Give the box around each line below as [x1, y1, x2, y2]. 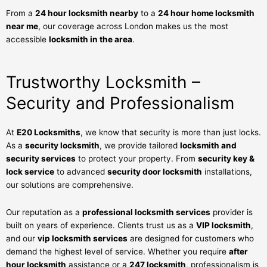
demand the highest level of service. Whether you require [6, 246, 229, 256]
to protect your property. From [76, 153, 198, 163]
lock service [6, 166, 54, 176]
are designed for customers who [128, 233, 254, 243]
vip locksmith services [38, 233, 128, 243]
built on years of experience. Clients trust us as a [6, 220, 196, 230]
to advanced [54, 166, 107, 176]
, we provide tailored [100, 140, 180, 150]
